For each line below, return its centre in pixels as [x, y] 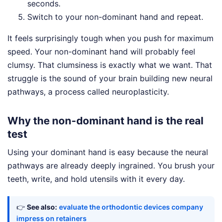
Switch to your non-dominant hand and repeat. [115, 17]
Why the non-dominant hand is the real [106, 120]
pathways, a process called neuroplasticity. [88, 91]
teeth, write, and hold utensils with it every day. [96, 179]
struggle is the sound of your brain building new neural [110, 78]
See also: [42, 207]
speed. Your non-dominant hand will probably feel [101, 51]
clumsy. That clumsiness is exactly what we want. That [110, 65]
